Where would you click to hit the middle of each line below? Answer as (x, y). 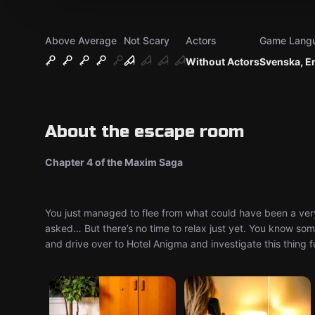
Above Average (81, 40)
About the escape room (144, 132)
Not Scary (147, 40)
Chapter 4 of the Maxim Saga (114, 162)
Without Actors (223, 62)
